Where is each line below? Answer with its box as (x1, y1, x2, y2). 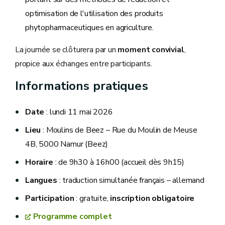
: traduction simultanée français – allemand (57, 175, 204, 186)
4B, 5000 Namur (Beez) (25, 139, 108, 150)
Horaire (25, 157, 53, 168)
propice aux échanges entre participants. (15, 58, 152, 69)
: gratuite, (74, 193, 110, 204)
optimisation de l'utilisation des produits (25, 8, 163, 19)
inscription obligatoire (110, 193, 195, 204)
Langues (25, 175, 57, 186)
